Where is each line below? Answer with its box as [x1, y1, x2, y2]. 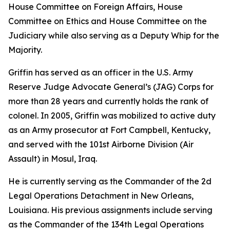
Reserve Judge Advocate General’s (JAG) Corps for [8, 82, 214, 92]
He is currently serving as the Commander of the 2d [8, 176, 212, 186]
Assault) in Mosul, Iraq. [8, 154, 97, 164]
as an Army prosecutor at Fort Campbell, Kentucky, [8, 125, 210, 135]
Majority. [8, 45, 42, 55]
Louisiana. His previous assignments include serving [8, 205, 213, 215]
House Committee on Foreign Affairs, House [8, 2, 183, 12]
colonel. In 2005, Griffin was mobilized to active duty [8, 110, 216, 121]
